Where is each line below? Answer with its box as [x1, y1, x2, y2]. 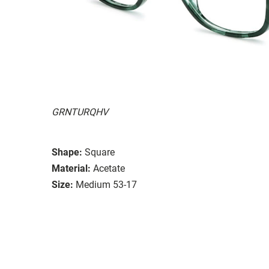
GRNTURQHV [52, 106, 108, 118]
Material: [52, 162, 91, 174]
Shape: [52, 146, 82, 158]
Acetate [93, 162, 125, 174]
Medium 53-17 [76, 178, 137, 190]
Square [85, 146, 115, 158]
